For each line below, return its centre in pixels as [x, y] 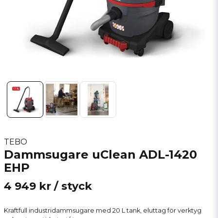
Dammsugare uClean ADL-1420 [100, 154]
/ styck [73, 186]
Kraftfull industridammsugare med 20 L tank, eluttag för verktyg [103, 210]
